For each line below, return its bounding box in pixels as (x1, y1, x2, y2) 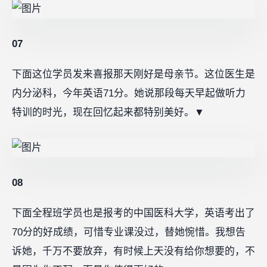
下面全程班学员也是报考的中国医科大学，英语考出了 (12, 207, 255, 219)
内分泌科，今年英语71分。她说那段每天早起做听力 (12, 88, 246, 100)
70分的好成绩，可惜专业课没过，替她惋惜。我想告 (12, 226, 246, 238)
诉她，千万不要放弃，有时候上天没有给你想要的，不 (12, 246, 255, 257)
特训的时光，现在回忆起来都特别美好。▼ (12, 107, 204, 119)
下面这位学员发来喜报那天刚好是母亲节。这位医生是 (12, 69, 255, 80)
